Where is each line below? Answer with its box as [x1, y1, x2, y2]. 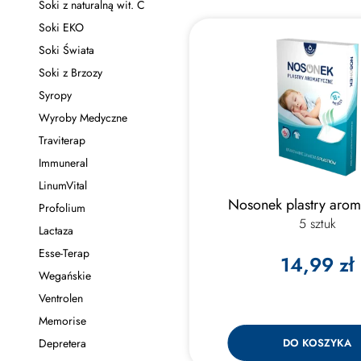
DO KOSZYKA [283, 335, 352, 351]
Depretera [38, 335, 86, 351]
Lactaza [38, 222, 73, 239]
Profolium [38, 200, 85, 216]
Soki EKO [38, 19, 84, 35]
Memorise [38, 313, 86, 329]
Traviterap [38, 132, 85, 148]
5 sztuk [298, 214, 336, 233]
